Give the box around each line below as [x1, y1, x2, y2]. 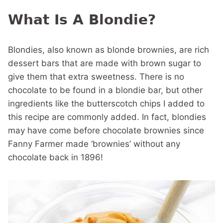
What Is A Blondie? [8, 11, 156, 28]
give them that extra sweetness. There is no [8, 72, 184, 82]
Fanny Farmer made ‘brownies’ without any [8, 139, 180, 149]
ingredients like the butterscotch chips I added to [8, 99, 205, 109]
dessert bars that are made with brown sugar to [8, 58, 201, 68]
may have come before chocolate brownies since [8, 125, 204, 135]
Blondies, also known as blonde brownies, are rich [8, 45, 209, 55]
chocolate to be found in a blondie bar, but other [8, 85, 203, 95]
